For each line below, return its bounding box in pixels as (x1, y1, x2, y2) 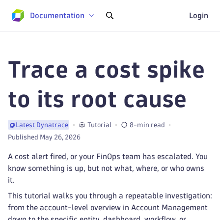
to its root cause (8, 88, 187, 110)
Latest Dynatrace (16, 122, 68, 128)
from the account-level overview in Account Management (8, 204, 208, 211)
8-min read (130, 121, 165, 128)
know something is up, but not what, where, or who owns (8, 165, 204, 172)
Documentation (30, 11, 84, 19)
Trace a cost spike (8, 58, 205, 81)
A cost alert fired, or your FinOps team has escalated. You (8, 153, 208, 160)
